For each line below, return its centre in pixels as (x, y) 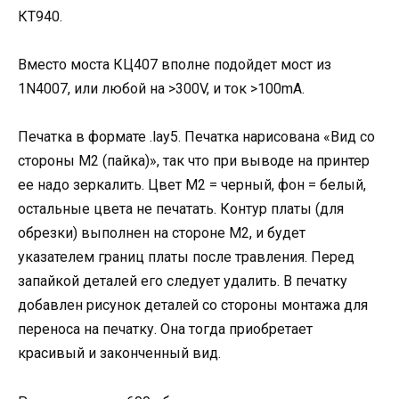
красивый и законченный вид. (119, 354)
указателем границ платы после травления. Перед (186, 257)
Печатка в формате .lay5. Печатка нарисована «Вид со (196, 137)
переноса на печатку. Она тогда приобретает (165, 330)
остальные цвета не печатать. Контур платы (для (181, 209)
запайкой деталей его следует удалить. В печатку (183, 281)
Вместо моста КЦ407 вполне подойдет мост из (175, 65)
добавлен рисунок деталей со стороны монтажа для (193, 305)
